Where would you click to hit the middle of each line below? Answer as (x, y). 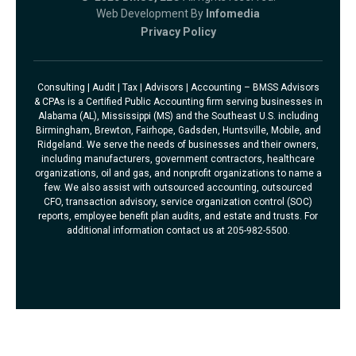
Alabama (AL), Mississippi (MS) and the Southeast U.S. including (178, 116)
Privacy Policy (178, 32)
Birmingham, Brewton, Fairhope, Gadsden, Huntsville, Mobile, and (178, 131)
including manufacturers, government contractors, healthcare (178, 159)
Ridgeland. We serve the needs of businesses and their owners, (178, 145)
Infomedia (233, 14)
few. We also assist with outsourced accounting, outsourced (178, 188)
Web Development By (151, 14)
